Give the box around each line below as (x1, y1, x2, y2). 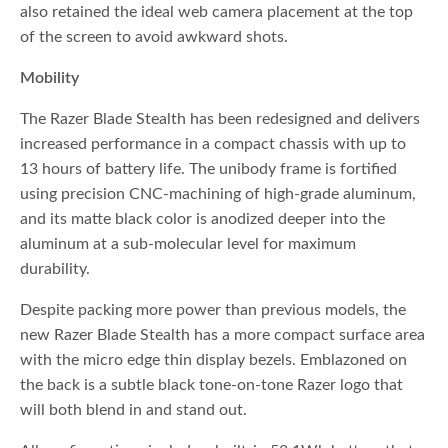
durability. (20, 261, 90, 278)
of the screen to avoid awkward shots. (20, 29, 289, 46)
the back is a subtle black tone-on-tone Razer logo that (20, 377, 404, 394)
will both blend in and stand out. (20, 402, 248, 419)
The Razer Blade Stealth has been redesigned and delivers (20, 111, 421, 128)
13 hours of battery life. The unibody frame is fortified (20, 161, 398, 178)
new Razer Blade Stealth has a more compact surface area (20, 327, 426, 344)
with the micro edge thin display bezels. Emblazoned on (20, 352, 408, 369)
